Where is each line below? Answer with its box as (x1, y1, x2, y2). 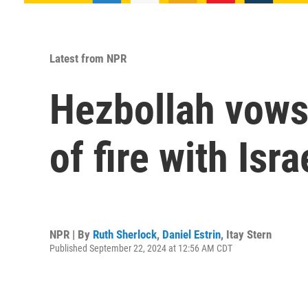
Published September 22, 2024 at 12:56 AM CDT (49, 242, 232, 254)
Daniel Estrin (162, 227, 221, 241)
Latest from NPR (49, 52, 126, 65)
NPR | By (49, 227, 93, 241)
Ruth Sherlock (93, 227, 157, 241)
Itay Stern (226, 227, 272, 241)
